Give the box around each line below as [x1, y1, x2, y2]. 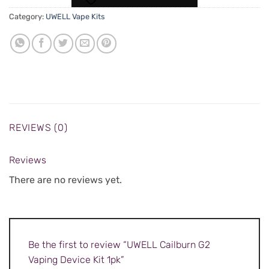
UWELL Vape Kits [46, 12, 105, 22]
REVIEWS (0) [9, 122, 68, 134]
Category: [9, 12, 46, 22]
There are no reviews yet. [9, 174, 122, 186]
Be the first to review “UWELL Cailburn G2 [28, 238, 210, 250]
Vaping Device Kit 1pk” [28, 253, 127, 265]
